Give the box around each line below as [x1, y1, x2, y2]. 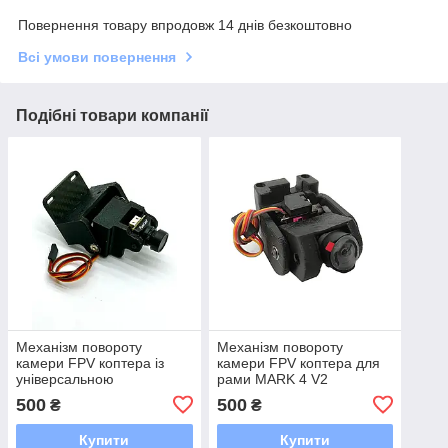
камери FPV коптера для [216, 354, 380, 371]
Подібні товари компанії [16, 107, 209, 125]
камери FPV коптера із [16, 354, 164, 371]
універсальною [16, 370, 114, 387]
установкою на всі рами [16, 386, 171, 403]
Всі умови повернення [18, 49, 176, 66]
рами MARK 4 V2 [216, 370, 328, 387]
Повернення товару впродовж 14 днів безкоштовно [18, 17, 352, 34]
